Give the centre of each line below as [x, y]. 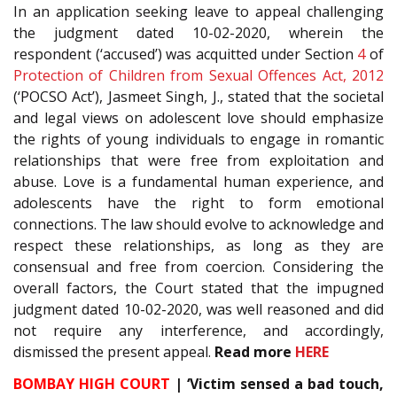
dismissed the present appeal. [114, 351]
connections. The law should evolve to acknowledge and [198, 224]
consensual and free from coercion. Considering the [198, 266]
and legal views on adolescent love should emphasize [198, 117]
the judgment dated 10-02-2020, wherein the [198, 32]
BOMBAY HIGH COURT [92, 384]
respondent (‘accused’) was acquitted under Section [186, 54]
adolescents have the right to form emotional [198, 202]
